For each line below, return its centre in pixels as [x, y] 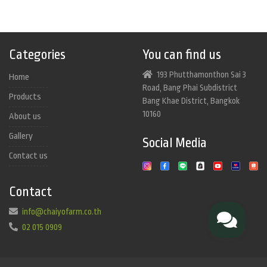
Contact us [28, 156]
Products [25, 97]
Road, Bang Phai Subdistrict [190, 88]
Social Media [175, 143]
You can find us [182, 55]
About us [25, 117]
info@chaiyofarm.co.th [62, 212]
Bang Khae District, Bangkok [191, 101]
